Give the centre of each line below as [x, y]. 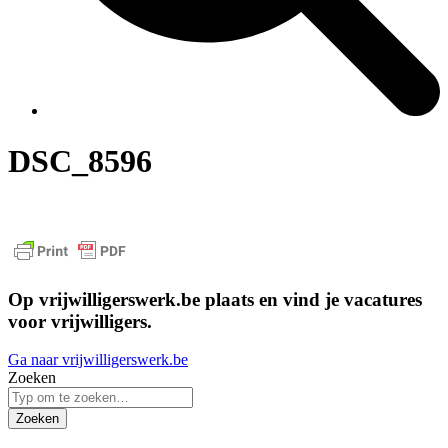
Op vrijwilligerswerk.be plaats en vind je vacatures [215, 299]
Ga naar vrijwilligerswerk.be [98, 360]
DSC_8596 [80, 161]
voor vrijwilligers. [80, 321]
